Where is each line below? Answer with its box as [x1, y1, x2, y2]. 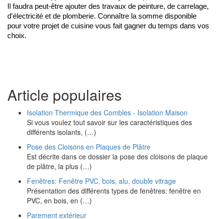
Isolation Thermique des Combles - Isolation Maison [27, 108, 188, 117]
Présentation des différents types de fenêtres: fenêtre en [27, 186, 201, 196]
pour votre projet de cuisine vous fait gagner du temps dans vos [7, 22, 209, 30]
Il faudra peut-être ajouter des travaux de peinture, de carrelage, [7, 2, 209, 10]
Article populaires [7, 84, 122, 105]
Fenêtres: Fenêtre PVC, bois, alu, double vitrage [27, 176, 176, 186]
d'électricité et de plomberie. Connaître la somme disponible [7, 12, 197, 20]
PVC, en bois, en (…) [27, 196, 92, 205]
